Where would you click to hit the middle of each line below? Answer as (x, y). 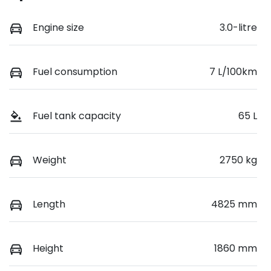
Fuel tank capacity (77, 116)
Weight (50, 160)
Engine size (58, 27)
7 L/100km (233, 71)
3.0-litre (238, 27)
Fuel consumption (75, 71)
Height (48, 249)
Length (49, 204)
